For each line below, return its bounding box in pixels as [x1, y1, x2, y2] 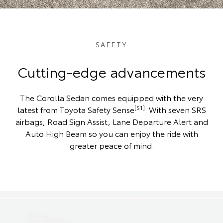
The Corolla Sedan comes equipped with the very [20, 91, 203, 103]
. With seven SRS [144, 103, 206, 115]
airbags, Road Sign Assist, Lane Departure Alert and [15, 115, 208, 127]
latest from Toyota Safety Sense [17, 103, 134, 115]
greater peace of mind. [69, 139, 154, 151]
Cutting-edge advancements [17, 61, 206, 81]
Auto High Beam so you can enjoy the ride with [25, 127, 198, 139]
